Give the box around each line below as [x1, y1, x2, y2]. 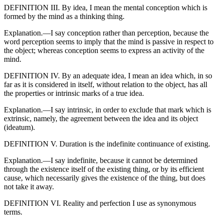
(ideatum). [4, 123, 35, 132]
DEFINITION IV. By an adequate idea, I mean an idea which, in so [4, 72, 212, 80]
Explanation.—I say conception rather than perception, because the [4, 29, 209, 37]
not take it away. [4, 182, 54, 191]
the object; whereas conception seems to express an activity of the [4, 46, 204, 55]
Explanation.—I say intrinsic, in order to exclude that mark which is [4, 106, 211, 114]
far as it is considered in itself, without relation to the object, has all [4, 80, 207, 89]
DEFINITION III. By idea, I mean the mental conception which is [4, 3, 207, 12]
